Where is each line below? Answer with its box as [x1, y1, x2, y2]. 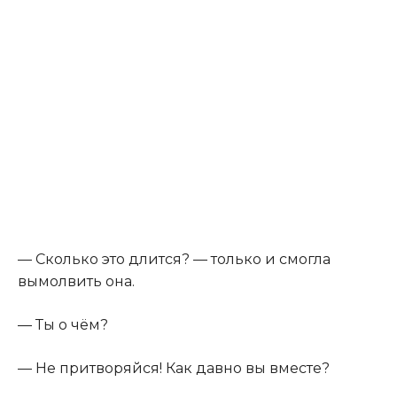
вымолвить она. [18, 272, 135, 290]
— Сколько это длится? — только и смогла [18, 250, 331, 268]
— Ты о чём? [18, 315, 108, 333]
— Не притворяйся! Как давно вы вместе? [18, 359, 330, 377]
